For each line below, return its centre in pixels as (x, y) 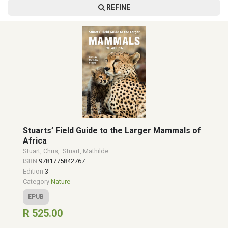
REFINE (117, 7)
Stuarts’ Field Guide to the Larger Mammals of (112, 131)
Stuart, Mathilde (85, 151)
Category (37, 181)
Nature (61, 181)
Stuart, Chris (40, 151)
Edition (34, 171)
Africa (35, 141)
